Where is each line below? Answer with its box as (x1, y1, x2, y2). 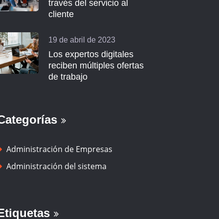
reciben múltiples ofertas (48, 61, 144, 70)
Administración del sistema (6, 161, 107, 172)
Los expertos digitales (48, 49, 133, 59)
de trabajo (48, 72, 88, 82)
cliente (48, 9, 74, 19)
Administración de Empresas (6, 144, 113, 154)
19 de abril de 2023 (48, 36, 115, 44)
